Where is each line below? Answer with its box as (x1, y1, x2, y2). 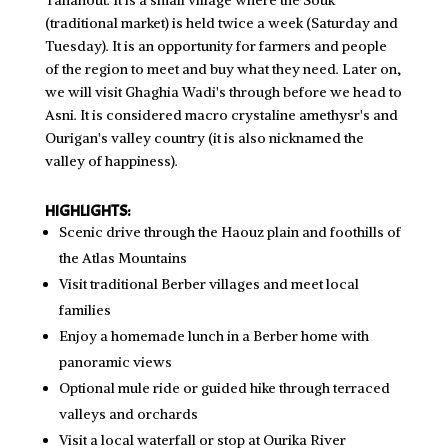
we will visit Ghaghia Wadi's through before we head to (44, 83, 402, 101)
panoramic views (58, 353, 172, 371)
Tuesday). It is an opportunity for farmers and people (44, 37, 387, 55)
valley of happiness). (44, 152, 178, 170)
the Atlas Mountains (58, 249, 187, 267)
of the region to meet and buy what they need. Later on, (44, 60, 401, 78)
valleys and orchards (58, 405, 198, 423)
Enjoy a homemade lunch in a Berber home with (58, 327, 369, 345)
